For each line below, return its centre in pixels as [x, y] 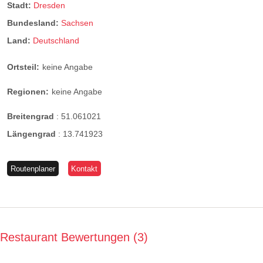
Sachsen [77, 23]
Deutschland [56, 41]
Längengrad [33, 134]
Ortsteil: [23, 67]
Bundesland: [34, 23]
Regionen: [28, 91]
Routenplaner [33, 168]
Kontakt [85, 168]
